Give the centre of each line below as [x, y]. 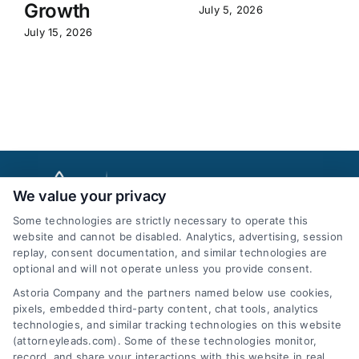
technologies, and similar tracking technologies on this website [177, 325]
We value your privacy [90, 196]
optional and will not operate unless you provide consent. [163, 268]
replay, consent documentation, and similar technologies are [170, 252]
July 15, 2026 [58, 32]
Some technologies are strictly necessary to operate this [161, 220]
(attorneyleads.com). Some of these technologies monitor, [165, 341]
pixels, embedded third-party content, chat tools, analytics [166, 309]
